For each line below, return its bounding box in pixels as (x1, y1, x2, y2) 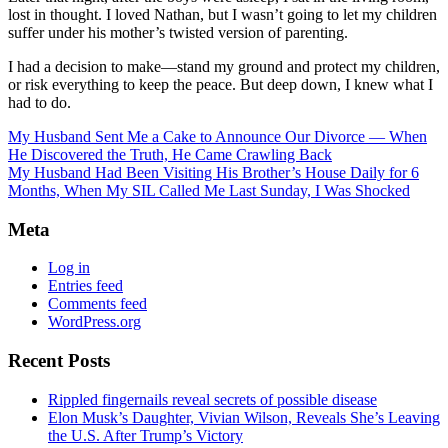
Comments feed (48, 295, 147, 313)
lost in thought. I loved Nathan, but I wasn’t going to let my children (8, 5, 437, 23)
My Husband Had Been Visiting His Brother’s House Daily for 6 (8, 163, 419, 181)
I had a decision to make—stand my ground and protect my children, (8, 57, 440, 75)
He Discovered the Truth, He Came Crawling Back (8, 145, 332, 163)
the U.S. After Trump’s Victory (48, 426, 243, 444)
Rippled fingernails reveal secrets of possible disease (48, 390, 377, 408)
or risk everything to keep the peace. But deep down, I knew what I (8, 75, 433, 93)
